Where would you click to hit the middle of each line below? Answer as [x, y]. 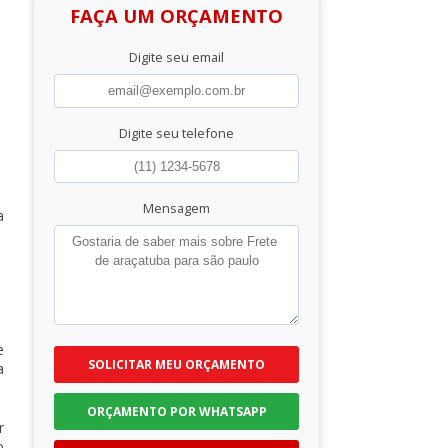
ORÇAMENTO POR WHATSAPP [176, 411]
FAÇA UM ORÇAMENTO [176, 16]
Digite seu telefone [176, 132]
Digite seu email [176, 57]
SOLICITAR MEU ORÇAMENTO [176, 364]
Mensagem [176, 207]
